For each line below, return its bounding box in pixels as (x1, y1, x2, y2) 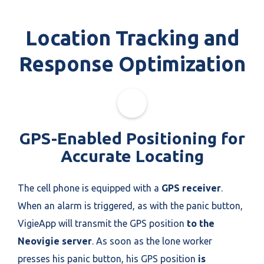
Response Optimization (18, 51, 246, 75)
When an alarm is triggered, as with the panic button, (18, 200, 243, 211)
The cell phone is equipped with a (18, 182, 161, 193)
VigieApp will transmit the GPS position (18, 217, 187, 229)
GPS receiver (161, 182, 221, 193)
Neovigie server (18, 235, 92, 246)
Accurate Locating (60, 146, 204, 165)
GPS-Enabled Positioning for (19, 128, 245, 147)
